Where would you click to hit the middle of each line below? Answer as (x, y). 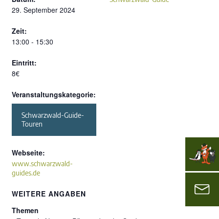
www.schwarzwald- (42, 163)
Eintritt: (24, 62)
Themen (25, 210)
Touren (32, 124)
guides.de (26, 173)
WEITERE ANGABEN (49, 193)
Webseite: (28, 152)
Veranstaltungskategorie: (54, 94)
